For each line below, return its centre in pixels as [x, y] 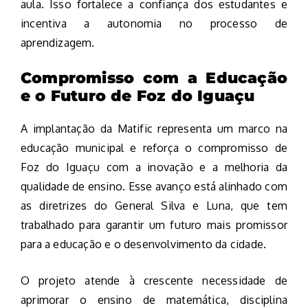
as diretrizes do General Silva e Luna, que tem [154, 205]
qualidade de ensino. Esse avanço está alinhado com [154, 186]
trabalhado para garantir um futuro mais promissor [154, 224]
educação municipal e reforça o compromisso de [154, 147]
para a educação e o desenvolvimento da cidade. [144, 244]
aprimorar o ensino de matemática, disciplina [154, 299]
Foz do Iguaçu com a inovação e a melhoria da [154, 167]
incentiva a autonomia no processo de [154, 23]
